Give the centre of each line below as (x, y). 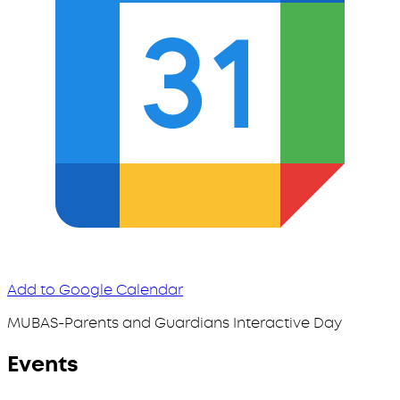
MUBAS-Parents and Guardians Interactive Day (175, 322)
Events (43, 364)
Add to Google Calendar (95, 289)
